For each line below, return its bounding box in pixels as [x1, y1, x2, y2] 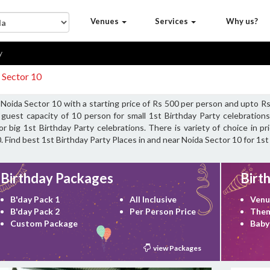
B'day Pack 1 [10, 194, 60, 204]
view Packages [151, 243, 201, 253]
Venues [90, 16, 121, 26]
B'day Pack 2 [10, 206, 60, 216]
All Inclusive [130, 194, 177, 204]
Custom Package [10, 218, 78, 228]
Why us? [226, 16, 259, 26]
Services [155, 16, 190, 26]
